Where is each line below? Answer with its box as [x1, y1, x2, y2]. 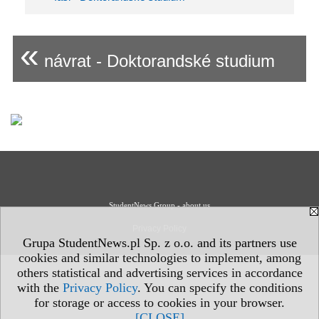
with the [16, 281, 63, 295]
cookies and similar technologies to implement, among [18, 251, 301, 265]
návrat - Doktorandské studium [39, 51, 275, 70]
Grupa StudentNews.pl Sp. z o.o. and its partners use [22, 236, 297, 250]
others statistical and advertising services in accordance [16, 266, 303, 280]
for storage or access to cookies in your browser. [34, 296, 285, 310]
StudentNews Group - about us [109, 201, 210, 209]
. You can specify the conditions [137, 281, 303, 295]
